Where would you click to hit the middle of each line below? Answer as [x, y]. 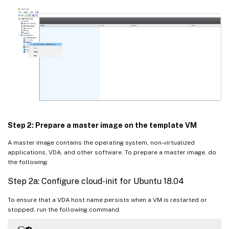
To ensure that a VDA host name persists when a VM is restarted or [107, 200]
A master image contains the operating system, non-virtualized [101, 143]
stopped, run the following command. [64, 210]
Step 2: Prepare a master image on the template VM [102, 125]
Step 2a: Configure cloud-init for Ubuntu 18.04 [96, 181]
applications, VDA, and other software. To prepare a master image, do [112, 153]
